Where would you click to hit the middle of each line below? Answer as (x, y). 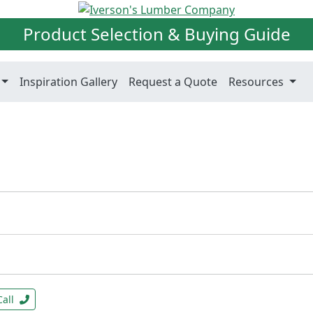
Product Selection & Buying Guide (156, 34)
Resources (258, 81)
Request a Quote (173, 81)
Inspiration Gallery (69, 81)
